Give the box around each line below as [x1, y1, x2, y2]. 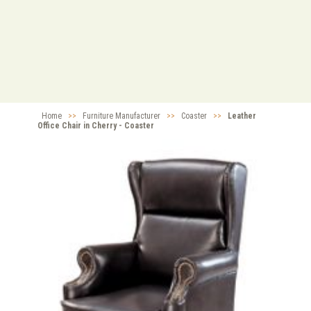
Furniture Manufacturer [83, 111, 160, 121]
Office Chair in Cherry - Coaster [37, 121, 154, 131]
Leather [228, 111, 256, 121]
